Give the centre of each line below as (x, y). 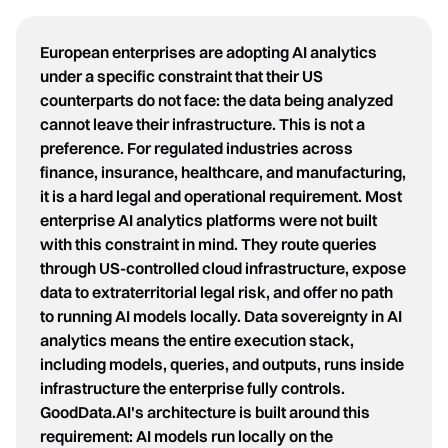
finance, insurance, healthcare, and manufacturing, (223, 172)
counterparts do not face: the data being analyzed (216, 100)
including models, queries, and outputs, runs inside (222, 364)
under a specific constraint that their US (181, 76)
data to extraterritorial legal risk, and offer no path (216, 292)
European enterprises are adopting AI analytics (208, 52)
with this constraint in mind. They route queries (208, 244)
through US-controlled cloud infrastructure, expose (223, 268)
